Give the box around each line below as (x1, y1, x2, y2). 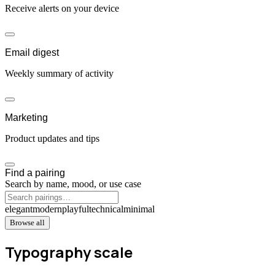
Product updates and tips (5, 133, 99, 144)
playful (62, 203, 89, 214)
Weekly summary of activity (5, 68, 114, 79)
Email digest (5, 47, 59, 58)
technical (89, 203, 123, 214)
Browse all (10, 217, 45, 227)
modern (33, 203, 62, 214)
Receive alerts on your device (5, 2, 119, 14)
